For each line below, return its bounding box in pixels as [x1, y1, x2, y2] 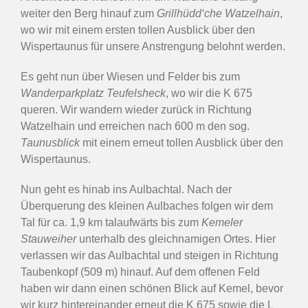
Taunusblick [21, 136, 82, 148]
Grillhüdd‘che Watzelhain [157, 7, 280, 19]
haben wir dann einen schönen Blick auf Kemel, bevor [21, 282, 283, 294]
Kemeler [201, 216, 243, 228]
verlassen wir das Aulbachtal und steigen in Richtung [21, 249, 278, 261]
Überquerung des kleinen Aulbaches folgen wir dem [21, 199, 273, 212]
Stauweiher [21, 232, 76, 245]
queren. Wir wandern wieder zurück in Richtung [21, 103, 252, 115]
